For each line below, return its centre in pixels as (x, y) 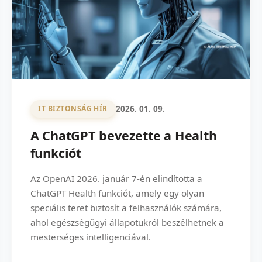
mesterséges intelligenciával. (90, 237)
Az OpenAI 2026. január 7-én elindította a (116, 178)
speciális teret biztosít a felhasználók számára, (126, 207)
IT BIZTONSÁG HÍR (73, 109)
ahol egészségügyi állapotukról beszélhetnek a (127, 222)
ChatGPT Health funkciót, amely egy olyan (117, 193)
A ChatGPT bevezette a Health (123, 135)
